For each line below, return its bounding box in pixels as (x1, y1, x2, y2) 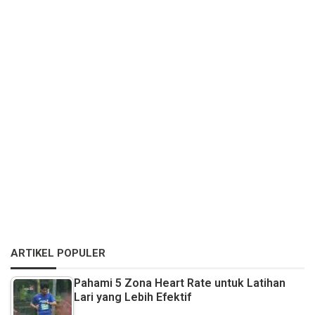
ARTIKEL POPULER (11, 247, 105, 260)
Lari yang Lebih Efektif (74, 290, 191, 304)
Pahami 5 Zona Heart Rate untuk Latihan (74, 276, 285, 290)
